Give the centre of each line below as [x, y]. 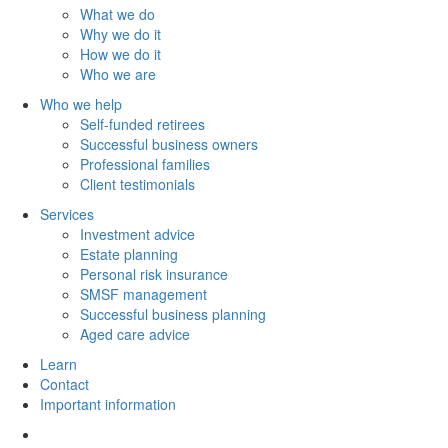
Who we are [118, 74]
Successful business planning [173, 314]
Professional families [145, 164]
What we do [117, 14]
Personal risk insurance [154, 274]
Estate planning [129, 254]
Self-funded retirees [142, 124]
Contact [64, 384]
